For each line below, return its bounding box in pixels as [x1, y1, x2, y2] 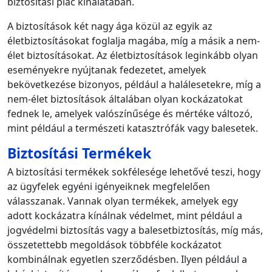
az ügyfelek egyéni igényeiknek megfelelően [7, 179, 210, 193]
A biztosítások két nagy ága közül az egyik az [7, 19, 212, 33]
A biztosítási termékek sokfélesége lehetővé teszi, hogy [7, 165, 260, 178]
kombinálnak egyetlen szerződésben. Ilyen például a [7, 252, 247, 266]
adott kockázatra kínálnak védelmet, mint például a [7, 208, 242, 222]
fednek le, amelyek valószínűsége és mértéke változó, [7, 106, 253, 120]
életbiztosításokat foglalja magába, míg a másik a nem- [7, 33, 260, 47]
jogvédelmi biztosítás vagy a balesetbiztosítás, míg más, [7, 223, 263, 237]
